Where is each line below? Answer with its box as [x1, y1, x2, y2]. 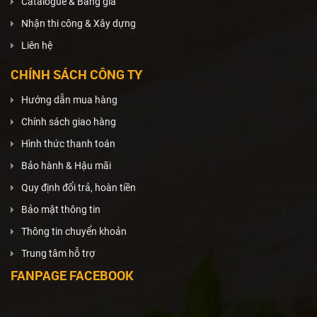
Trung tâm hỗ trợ [21, 247, 95, 259]
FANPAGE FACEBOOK [11, 266, 134, 284]
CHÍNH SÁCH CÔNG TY [11, 65, 142, 83]
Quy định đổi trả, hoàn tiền [21, 181, 136, 193]
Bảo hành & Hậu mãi [21, 159, 111, 171]
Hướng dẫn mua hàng [21, 93, 117, 105]
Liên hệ [21, 39, 52, 51]
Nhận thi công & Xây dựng [21, 17, 136, 29]
